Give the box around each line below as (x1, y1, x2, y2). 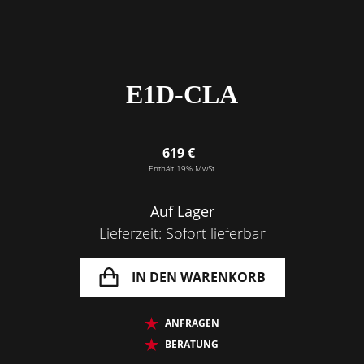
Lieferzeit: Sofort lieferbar (98, 223, 266, 243)
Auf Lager (149, 201, 214, 221)
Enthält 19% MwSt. (148, 162, 216, 174)
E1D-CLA (126, 80, 238, 109)
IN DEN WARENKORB (131, 268, 266, 286)
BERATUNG (165, 337, 219, 351)
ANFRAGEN (165, 316, 219, 330)
